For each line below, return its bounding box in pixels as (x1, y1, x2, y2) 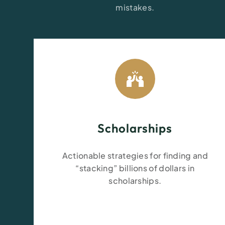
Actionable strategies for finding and (62, 150, 208, 161)
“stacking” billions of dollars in (75, 163, 195, 173)
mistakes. (116, 2, 155, 13)
